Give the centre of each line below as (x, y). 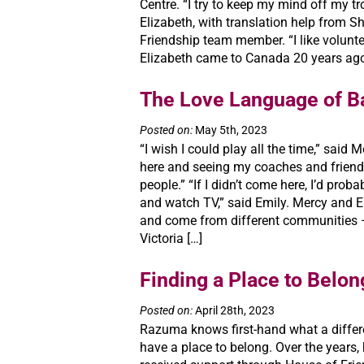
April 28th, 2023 (234, 310)
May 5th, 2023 (230, 130)
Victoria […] (171, 238)
